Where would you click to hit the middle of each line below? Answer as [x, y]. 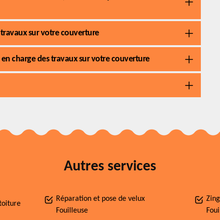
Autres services [110, 167]
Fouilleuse [72, 211]
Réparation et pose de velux [101, 199]
